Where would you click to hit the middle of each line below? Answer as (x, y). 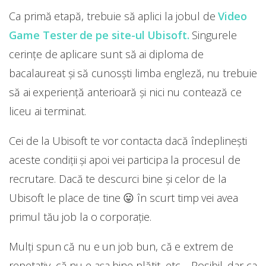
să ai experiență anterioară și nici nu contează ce (125, 92)
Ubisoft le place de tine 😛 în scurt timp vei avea (123, 197)
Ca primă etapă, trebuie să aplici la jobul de (114, 16)
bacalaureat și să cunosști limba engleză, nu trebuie (133, 73)
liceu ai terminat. (48, 111)
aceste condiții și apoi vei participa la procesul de (125, 159)
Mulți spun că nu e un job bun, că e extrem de (121, 246)
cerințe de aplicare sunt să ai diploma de (106, 54)
